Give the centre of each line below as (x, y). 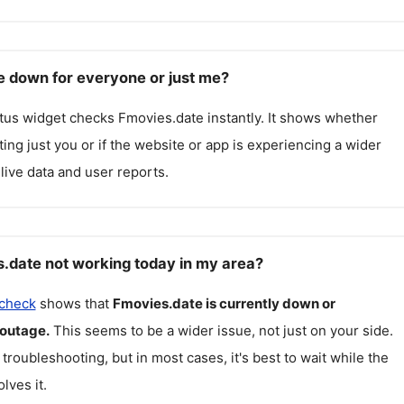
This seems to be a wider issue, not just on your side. (223, 330)
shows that (74, 303)
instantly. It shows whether (290, 118)
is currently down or (270, 303)
